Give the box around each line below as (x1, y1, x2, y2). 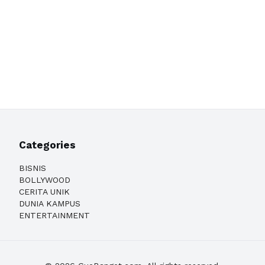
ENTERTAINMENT (19, 211, 90, 220)
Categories (19, 139, 76, 151)
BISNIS (19, 163, 46, 173)
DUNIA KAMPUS (19, 199, 80, 208)
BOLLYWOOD (19, 175, 70, 185)
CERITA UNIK (19, 187, 70, 196)
